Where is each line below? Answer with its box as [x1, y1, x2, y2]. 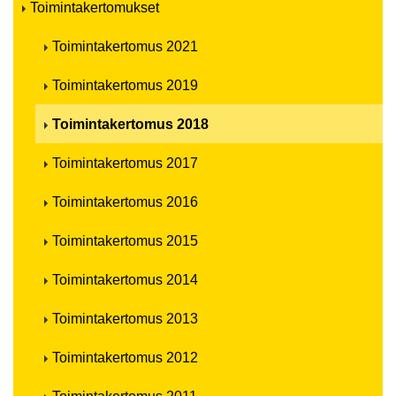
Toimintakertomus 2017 [52, 155, 198, 171]
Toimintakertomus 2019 [52, 77, 198, 93]
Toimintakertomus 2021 [52, 38, 198, 54]
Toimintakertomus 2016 [52, 194, 198, 209]
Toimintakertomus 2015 [52, 232, 198, 248]
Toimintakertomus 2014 [52, 271, 198, 287]
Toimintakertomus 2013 [52, 310, 198, 326]
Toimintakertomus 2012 [52, 349, 198, 365]
